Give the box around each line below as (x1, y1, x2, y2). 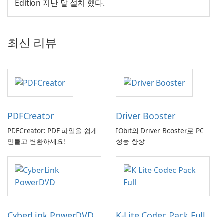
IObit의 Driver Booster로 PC (116, 126, 204, 136)
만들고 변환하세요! (7, 137, 65, 146)
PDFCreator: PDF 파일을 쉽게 (7, 126, 97, 136)
